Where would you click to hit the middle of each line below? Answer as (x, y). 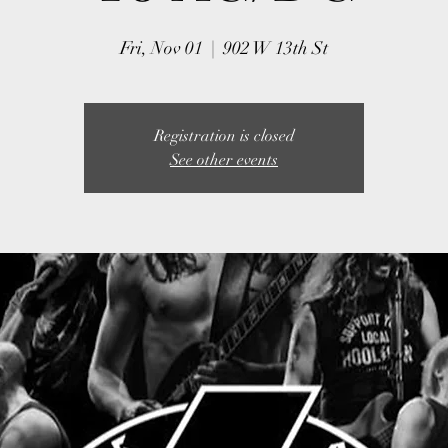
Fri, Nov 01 (161, 48)
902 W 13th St (275, 48)
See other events (224, 160)
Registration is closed (224, 136)
